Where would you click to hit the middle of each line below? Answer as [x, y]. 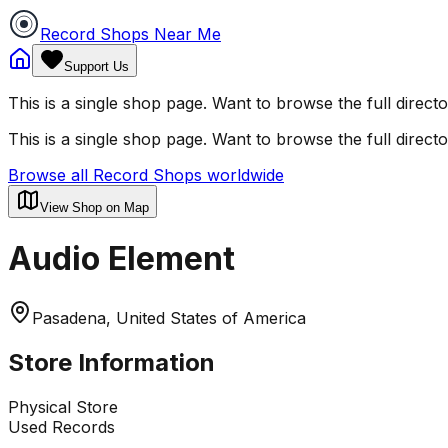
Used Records [61, 426]
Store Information [111, 362]
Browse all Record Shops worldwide [146, 175]
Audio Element [121, 259]
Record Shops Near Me [130, 34]
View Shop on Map [94, 207]
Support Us [96, 66]
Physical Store [63, 406]
